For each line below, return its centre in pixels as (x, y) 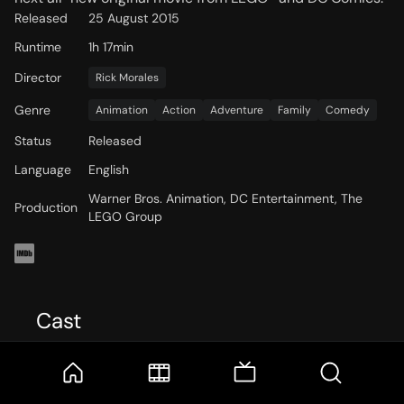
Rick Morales (127, 78)
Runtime (38, 47)
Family (294, 110)
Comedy (348, 110)
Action (179, 110)
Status (33, 141)
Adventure (237, 110)
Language (43, 170)
